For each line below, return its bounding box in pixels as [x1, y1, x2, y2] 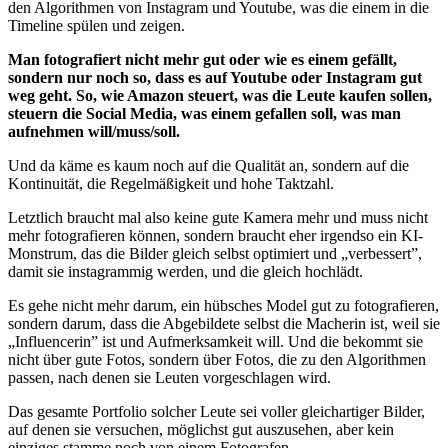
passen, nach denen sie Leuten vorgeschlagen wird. [8, 369, 331, 387]
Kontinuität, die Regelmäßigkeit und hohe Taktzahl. [8, 175, 334, 193]
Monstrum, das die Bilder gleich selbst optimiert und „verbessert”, [8, 245, 422, 263]
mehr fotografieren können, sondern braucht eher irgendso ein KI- [8, 227, 423, 245]
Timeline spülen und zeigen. [8, 17, 185, 35]
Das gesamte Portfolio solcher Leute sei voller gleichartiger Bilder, [8, 403, 425, 421]
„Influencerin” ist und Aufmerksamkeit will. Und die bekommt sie [8, 333, 423, 351]
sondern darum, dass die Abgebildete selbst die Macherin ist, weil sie [8, 315, 440, 333]
